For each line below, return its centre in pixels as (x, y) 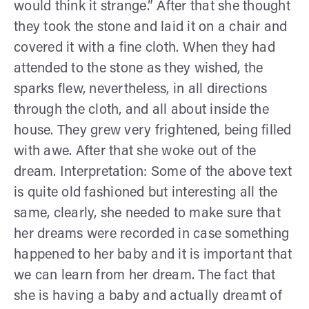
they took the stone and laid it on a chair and (151, 27)
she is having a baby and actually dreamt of (148, 296)
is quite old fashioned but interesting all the (146, 193)
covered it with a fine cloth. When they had (144, 48)
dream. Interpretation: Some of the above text (153, 172)
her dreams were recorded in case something (152, 234)
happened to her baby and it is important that (153, 255)
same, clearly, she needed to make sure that (147, 213)
